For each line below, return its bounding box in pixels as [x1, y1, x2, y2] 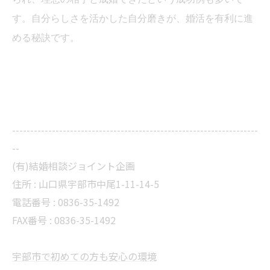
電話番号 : [12, 195, 58, 209]
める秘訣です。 [12, 33, 80, 43]
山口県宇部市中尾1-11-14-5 [39, 177, 159, 191]
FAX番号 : [12, 213, 54, 227]
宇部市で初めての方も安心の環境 [12, 249, 157, 263]
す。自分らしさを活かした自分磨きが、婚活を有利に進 [12, 13, 253, 24]
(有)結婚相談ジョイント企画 [12, 159, 135, 173]
